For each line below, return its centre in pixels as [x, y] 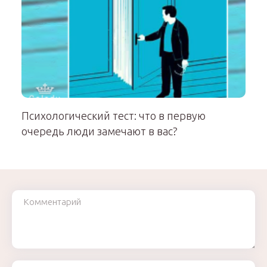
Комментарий [38, 194]
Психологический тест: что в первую [114, 115]
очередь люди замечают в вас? [100, 131]
